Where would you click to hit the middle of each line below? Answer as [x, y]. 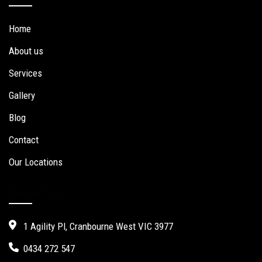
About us [26, 51]
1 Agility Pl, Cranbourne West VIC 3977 [98, 226]
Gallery [22, 96]
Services [25, 73]
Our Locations [36, 162]
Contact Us [36, 192]
